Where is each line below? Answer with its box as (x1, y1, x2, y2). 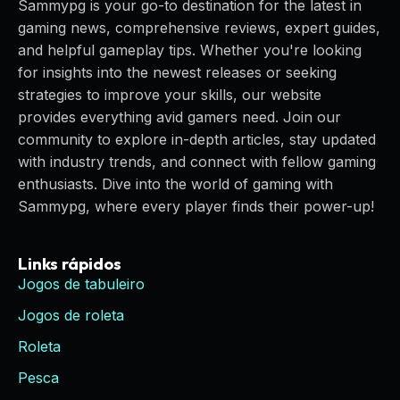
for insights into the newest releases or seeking (18, 63, 337, 81)
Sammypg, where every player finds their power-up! (18, 197, 374, 215)
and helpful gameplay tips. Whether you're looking (18, 41, 362, 59)
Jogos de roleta (18, 306, 124, 324)
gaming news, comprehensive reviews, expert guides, (18, 19, 380, 37)
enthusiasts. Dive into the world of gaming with (18, 175, 333, 193)
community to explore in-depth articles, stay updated (18, 130, 376, 148)
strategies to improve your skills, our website (18, 86, 321, 104)
